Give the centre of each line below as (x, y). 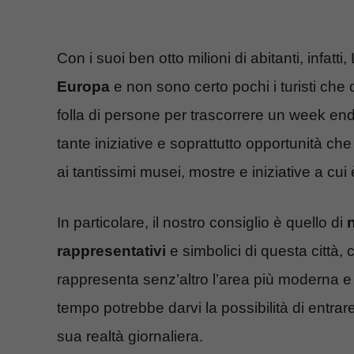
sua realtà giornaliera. (130, 337)
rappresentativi (111, 251)
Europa (83, 86)
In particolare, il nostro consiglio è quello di (202, 223)
